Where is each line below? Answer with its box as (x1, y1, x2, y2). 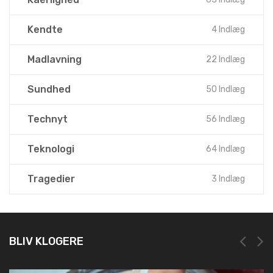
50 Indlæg (206, 83, 245, 94)
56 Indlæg (206, 113, 245, 124)
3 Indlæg (211, 173, 245, 184)
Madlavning (27, 53, 82, 65)
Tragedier (27, 172, 75, 185)
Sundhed (27, 83, 71, 95)
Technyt (27, 113, 68, 125)
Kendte (27, 23, 63, 35)
